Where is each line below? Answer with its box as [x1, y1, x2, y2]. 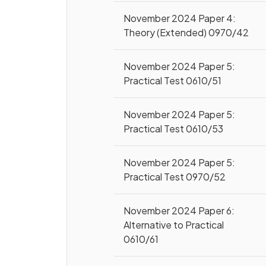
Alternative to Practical [123, 218, 224, 231]
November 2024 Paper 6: [123, 204, 235, 217]
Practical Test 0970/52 [123, 170, 226, 183]
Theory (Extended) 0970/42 [123, 26, 249, 39]
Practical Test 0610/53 [123, 122, 224, 135]
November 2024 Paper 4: [123, 12, 236, 24]
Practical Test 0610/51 [123, 74, 222, 87]
